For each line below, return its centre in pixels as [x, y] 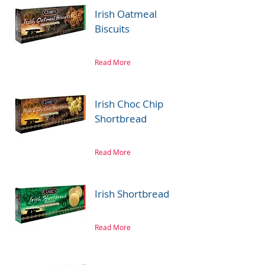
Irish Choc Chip [129, 104]
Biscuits [112, 29]
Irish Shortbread [132, 194]
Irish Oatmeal [126, 14]
